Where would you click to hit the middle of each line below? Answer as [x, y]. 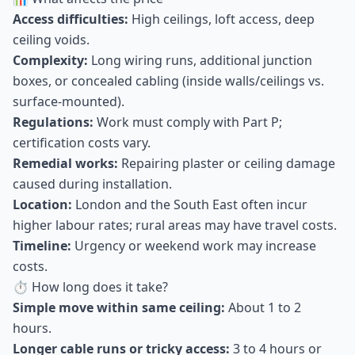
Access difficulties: [71, 19]
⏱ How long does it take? [90, 287]
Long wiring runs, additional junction [200, 60]
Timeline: [42, 246]
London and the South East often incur [190, 204]
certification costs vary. [82, 143]
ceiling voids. [51, 40]
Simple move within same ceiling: [119, 307]
